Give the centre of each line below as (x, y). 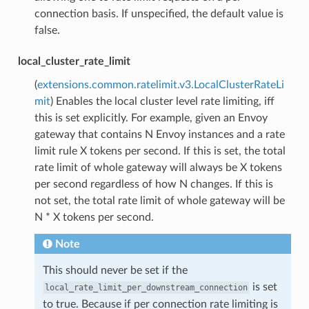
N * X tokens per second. (94, 217)
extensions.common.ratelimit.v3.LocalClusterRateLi (160, 84)
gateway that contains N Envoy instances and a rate (159, 134)
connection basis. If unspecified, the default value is (159, 13)
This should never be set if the (115, 270)
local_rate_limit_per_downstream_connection (146, 287)
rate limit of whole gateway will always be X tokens (158, 167)
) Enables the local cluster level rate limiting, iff (162, 101)
